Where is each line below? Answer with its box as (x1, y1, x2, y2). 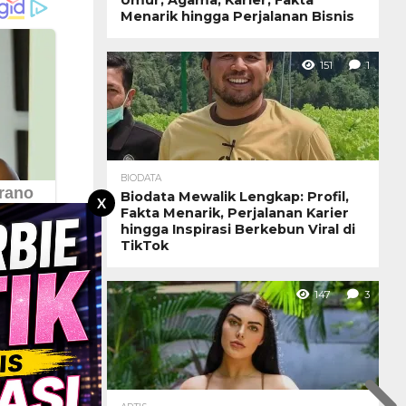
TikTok (121, 237, 169, 254)
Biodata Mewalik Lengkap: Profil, (121, 188, 349, 205)
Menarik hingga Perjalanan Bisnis (121, 7, 354, 24)
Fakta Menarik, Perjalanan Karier (121, 204, 349, 221)
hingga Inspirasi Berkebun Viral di (121, 220, 355, 237)
